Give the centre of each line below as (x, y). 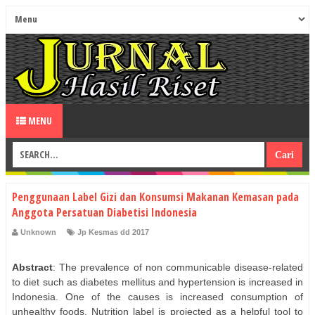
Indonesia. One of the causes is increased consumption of (157, 296)
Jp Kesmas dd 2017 (113, 232)
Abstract (32, 267)
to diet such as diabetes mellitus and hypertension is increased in (157, 282)
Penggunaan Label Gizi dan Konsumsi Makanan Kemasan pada (155, 197)
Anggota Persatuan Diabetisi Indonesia (104, 212)
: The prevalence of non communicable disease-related (178, 267)
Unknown (38, 232)
